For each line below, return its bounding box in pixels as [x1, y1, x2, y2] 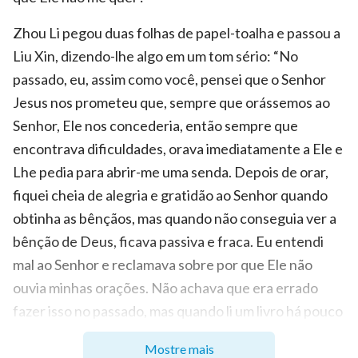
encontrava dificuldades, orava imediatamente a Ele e [13, 139, 343, 157]
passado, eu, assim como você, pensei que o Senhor [13, 70, 326, 88]
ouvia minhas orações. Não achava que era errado [13, 278, 318, 296]
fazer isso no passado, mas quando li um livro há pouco [13, 301, 343, 320]
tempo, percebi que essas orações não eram [13, 324, 283, 343]
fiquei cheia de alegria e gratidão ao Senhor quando [13, 185, 328, 204]
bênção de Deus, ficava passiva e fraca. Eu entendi [13, 232, 324, 250]
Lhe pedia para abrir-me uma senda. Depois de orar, [13, 162, 328, 181]
